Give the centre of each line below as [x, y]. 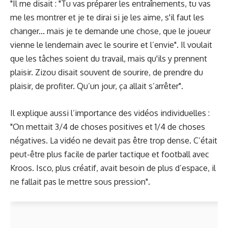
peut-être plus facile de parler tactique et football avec [110, 154]
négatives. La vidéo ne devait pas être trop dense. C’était [114, 140]
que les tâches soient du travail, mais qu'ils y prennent [109, 59]
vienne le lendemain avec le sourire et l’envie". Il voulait [111, 45]
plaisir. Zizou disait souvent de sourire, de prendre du [107, 72]
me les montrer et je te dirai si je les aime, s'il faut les [107, 17]
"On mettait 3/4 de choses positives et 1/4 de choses [108, 126]
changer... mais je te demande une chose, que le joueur [110, 31]
